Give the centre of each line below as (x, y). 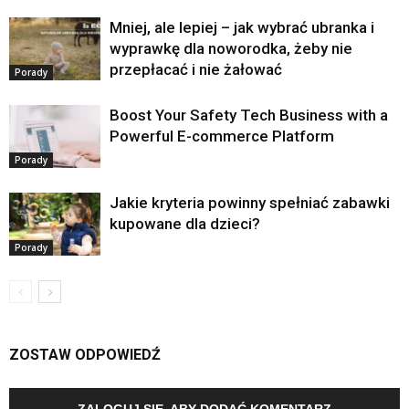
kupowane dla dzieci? (185, 224)
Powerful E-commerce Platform (222, 136)
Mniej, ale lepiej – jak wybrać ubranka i (242, 28)
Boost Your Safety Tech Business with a (249, 115)
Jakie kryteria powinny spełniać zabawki (250, 203)
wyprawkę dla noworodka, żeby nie (231, 49)
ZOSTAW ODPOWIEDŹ (85, 355)
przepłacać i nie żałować (196, 70)
